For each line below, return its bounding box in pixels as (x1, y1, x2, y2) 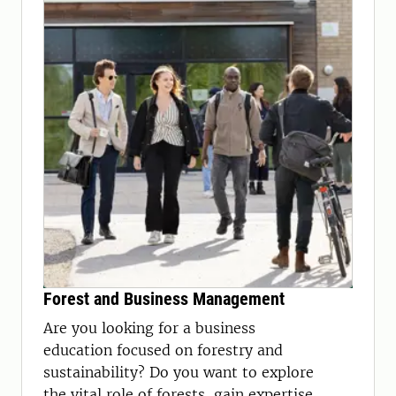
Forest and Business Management (43, 288, 285, 309)
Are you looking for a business (43, 319, 255, 337)
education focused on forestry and (43, 341, 283, 359)
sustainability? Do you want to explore (43, 363, 314, 381)
